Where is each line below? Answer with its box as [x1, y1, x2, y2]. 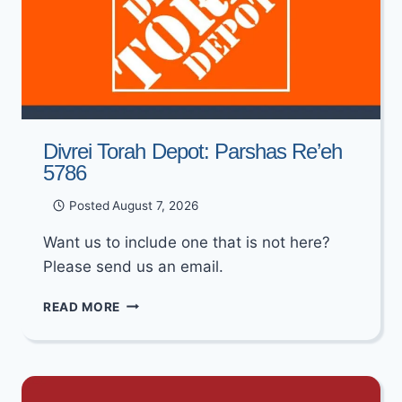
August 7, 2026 [111, 197, 198, 213]
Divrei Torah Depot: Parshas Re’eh [43, 139, 343, 163]
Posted [68, 197, 109, 213]
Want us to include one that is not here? [43, 232, 330, 251]
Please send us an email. [43, 257, 223, 275]
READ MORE [43, 299, 121, 314]
